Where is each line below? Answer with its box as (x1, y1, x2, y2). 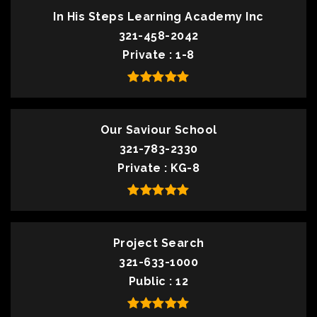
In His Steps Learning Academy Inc (53, 10, 264, 23)
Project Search (113, 236, 204, 250)
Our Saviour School (100, 123, 217, 137)
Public (128, 275, 170, 288)
